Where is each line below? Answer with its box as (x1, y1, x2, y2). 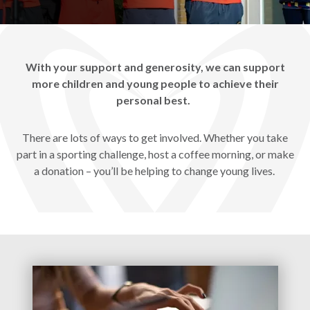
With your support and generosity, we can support (25, 60, 285, 73)
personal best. (116, 93, 194, 107)
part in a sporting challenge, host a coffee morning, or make (16, 147, 294, 161)
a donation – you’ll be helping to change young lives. (33, 163, 277, 177)
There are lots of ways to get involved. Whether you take (22, 130, 288, 144)
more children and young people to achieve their (31, 76, 279, 90)
